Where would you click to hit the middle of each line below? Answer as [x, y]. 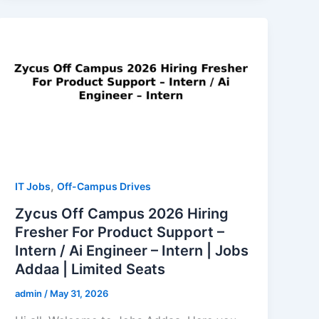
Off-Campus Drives [104, 187]
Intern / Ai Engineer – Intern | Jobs [132, 251]
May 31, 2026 [79, 294]
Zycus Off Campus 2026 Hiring [122, 214]
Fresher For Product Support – [120, 232]
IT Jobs [33, 187]
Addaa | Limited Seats [90, 270]
